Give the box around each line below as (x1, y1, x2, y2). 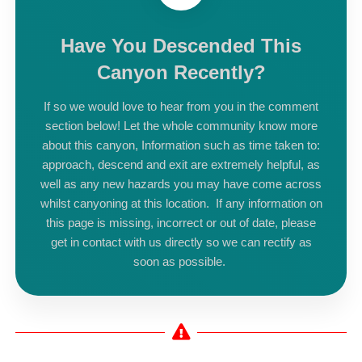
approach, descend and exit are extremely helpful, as (42, 158, 320, 171)
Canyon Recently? (96, 61, 266, 83)
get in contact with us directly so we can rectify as (50, 235, 312, 249)
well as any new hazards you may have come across (40, 177, 322, 191)
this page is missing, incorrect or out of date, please (46, 216, 316, 229)
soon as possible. (133, 255, 229, 268)
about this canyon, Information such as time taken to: (42, 138, 320, 152)
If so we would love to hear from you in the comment (44, 99, 318, 113)
